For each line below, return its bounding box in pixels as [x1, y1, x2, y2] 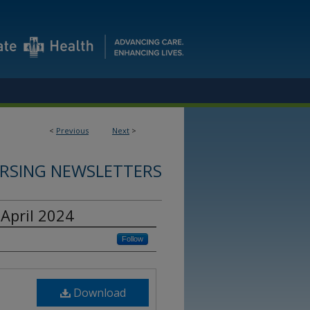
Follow [122, 235, 143, 243]
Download [70, 285, 126, 300]
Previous [56, 125, 89, 136]
